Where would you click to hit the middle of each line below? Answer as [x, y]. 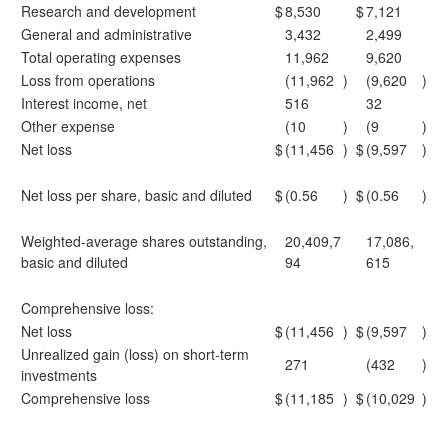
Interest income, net [84, 103]
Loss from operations [88, 80]
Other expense [68, 126]
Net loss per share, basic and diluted [136, 195]
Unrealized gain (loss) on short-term [135, 354]
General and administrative [106, 34]
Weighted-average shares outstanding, [144, 241]
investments [59, 375]
